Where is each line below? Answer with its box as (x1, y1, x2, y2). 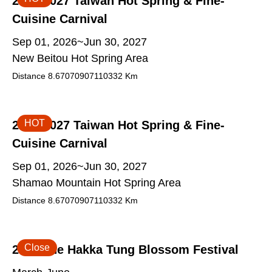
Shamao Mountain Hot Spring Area (12, 177, 181, 189)
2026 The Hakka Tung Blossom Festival (12, 243, 239, 256)
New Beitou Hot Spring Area (12, 52, 148, 64)
